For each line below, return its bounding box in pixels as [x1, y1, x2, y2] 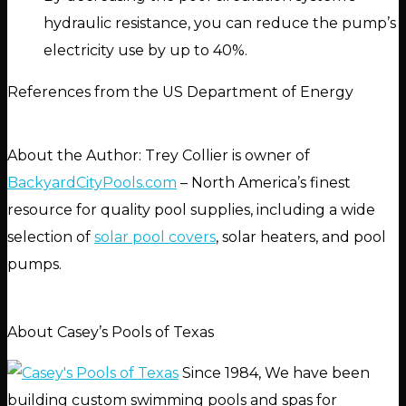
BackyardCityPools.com [7, 174, 177, 192]
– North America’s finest [177, 174, 351, 192]
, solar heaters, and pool [216, 228, 386, 246]
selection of [7, 228, 94, 246]
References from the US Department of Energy [7, 83, 353, 101]
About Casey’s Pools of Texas [7, 324, 214, 342]
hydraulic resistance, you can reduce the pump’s [43, 14, 396, 33]
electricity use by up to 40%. [43, 42, 247, 60]
